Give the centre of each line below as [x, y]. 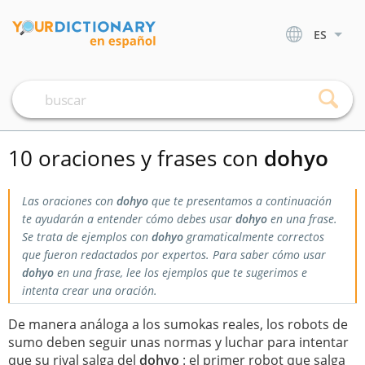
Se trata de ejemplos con [87, 237]
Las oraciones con [69, 201]
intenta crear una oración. [90, 290]
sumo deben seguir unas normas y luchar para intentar [178, 342]
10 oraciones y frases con [136, 158]
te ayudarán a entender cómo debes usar [129, 219]
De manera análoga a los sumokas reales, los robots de [178, 324]
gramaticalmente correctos [254, 237]
